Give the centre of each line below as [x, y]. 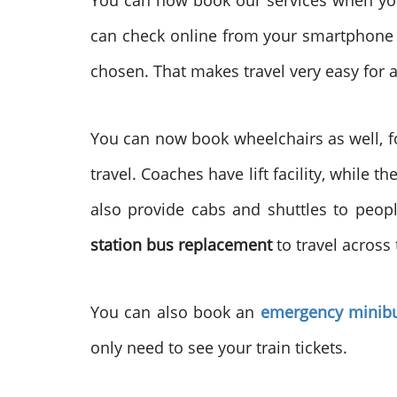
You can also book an [175, 312]
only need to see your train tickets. [221, 347]
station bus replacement [183, 245]
